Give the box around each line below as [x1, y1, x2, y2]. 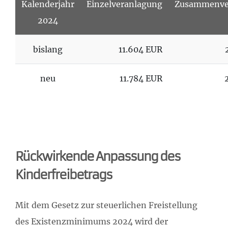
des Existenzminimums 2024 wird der [15, 216, 168, 226]
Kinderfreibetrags [15, 167, 112, 183]
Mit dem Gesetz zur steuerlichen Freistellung [15, 199, 197, 210]
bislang [33, 44, 63, 54]
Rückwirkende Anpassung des [15, 149, 180, 164]
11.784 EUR [120, 73, 162, 83]
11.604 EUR [119, 44, 162, 54]
